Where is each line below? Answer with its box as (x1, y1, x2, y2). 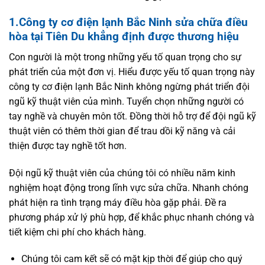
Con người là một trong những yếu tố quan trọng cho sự (9, 51, 241, 63)
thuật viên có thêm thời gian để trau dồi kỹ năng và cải (9, 125, 235, 137)
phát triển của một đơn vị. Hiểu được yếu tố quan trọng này (9, 66, 255, 77)
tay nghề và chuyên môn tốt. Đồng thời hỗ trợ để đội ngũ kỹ (9, 110, 256, 122)
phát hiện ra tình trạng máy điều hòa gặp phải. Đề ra (9, 196, 227, 208)
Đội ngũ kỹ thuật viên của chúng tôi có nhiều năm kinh (9, 167, 235, 179)
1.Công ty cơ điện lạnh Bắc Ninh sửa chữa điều (9, 15, 248, 30)
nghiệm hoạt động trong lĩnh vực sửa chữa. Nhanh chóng (9, 182, 248, 193)
